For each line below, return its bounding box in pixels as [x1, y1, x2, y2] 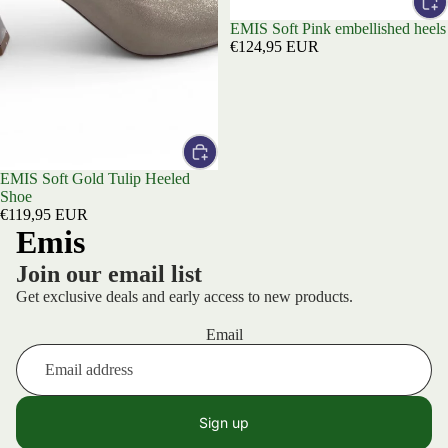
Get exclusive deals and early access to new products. [16, 287, 353, 305]
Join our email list [16, 260, 202, 287]
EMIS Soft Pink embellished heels [230, 19, 446, 37]
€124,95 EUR [230, 37, 319, 55]
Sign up [199, 413, 249, 431]
